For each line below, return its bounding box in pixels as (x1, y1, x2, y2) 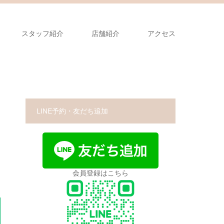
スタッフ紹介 (21, 29, 63, 37)
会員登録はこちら (72, 169, 128, 177)
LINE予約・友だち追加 (36, 107, 108, 115)
